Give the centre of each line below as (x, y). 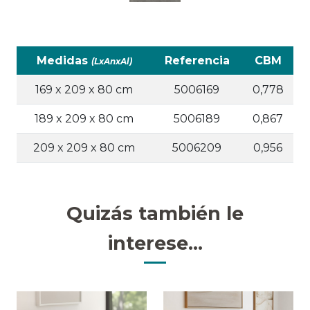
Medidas (64, 61)
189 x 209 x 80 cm (84, 119)
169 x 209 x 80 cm (84, 90)
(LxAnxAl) (111, 62)
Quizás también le (155, 214)
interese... (155, 244)
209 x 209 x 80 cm (84, 148)
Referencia (197, 61)
